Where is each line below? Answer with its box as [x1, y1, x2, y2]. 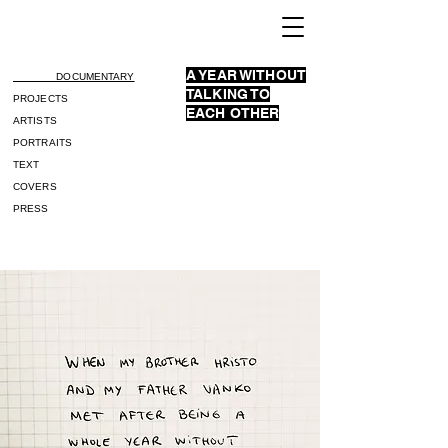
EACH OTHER [186, 105, 280, 121]
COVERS [13, 181, 57, 192]
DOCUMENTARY [13, 71, 135, 82]
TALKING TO [186, 86, 271, 102]
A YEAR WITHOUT [186, 67, 306, 83]
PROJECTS [13, 93, 68, 104]
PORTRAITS [13, 137, 72, 148]
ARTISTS [13, 115, 57, 126]
